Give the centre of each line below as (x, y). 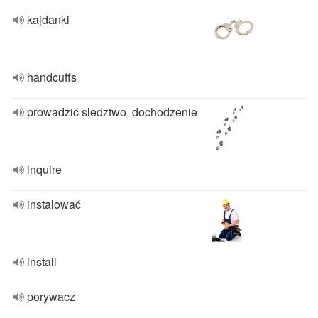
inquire (44, 169)
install (42, 262)
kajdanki (48, 20)
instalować (54, 204)
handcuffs (52, 77)
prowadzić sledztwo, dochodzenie (112, 112)
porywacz (51, 296)
